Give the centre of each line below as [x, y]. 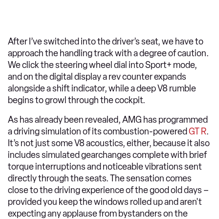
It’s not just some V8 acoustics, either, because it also [109, 143]
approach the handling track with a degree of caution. [108, 53]
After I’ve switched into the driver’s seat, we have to [106, 41]
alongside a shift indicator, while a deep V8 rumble [102, 88]
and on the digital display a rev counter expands [97, 77]
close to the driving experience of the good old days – [108, 190]
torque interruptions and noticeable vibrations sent [105, 166]
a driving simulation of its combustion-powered [98, 131]
